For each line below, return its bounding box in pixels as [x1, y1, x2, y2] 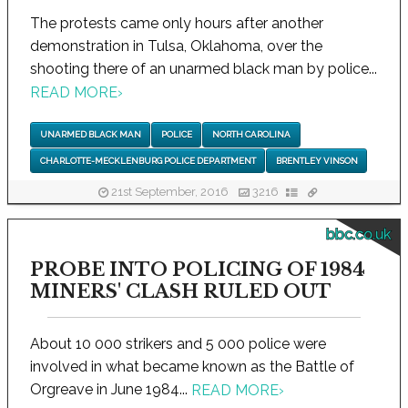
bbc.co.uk [326, 225, 391, 243]
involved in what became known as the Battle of [30, 357, 354, 375]
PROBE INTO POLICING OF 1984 [30, 258, 365, 280]
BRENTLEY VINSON [275, 155, 358, 166]
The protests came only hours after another [30, 14, 323, 32]
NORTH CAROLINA [211, 129, 291, 140]
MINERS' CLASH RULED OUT [30, 280, 331, 302]
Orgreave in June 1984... [30, 380, 191, 398]
